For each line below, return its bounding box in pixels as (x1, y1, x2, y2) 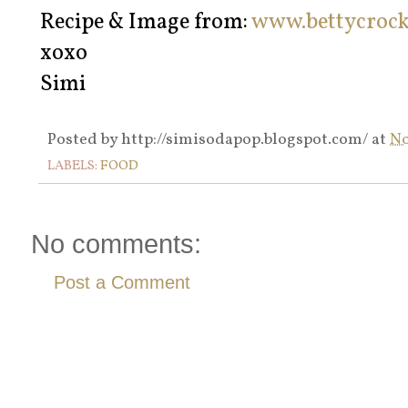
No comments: (31, 229, 201, 260)
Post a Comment (54, 272, 190, 293)
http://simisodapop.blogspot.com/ (121, 128, 368, 152)
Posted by (47, 128, 121, 152)
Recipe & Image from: (40, 7, 251, 39)
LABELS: (47, 157, 100, 176)
